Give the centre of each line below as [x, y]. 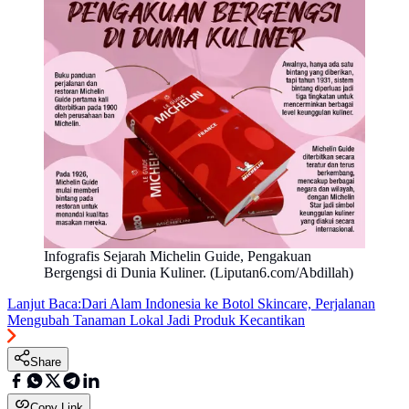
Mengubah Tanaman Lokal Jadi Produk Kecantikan [156, 320]
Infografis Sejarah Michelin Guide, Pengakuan [178, 256]
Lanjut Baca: [44, 303]
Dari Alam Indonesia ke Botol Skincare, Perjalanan [228, 303]
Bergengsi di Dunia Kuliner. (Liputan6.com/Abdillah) [199, 272]
